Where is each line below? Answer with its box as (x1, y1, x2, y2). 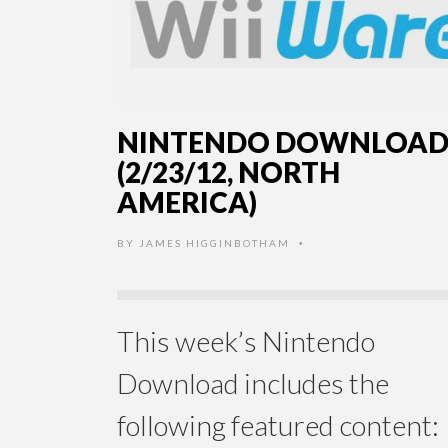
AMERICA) (117, 185, 257, 220)
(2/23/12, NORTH (117, 155, 340, 190)
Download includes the (117, 366, 389, 401)
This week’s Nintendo (117, 324, 375, 359)
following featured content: (117, 408, 439, 443)
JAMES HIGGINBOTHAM (139, 237, 290, 250)
